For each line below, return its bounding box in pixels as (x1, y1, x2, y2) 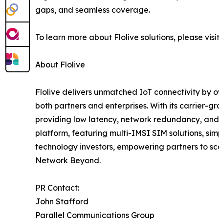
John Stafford (35, 197, 88, 206)
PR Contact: (35, 183, 79, 193)
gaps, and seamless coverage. (35, 5, 150, 15)
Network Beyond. (35, 155, 101, 165)
